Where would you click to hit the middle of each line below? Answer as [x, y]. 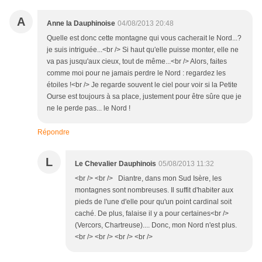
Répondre [54, 132]
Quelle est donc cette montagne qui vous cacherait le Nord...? [144, 38]
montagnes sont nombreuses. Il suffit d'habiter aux [154, 190]
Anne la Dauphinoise [81, 24]
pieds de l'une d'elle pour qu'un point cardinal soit [153, 202]
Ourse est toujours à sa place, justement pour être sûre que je [144, 97]
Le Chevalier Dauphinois [116, 164]
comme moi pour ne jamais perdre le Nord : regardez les [136, 73]
